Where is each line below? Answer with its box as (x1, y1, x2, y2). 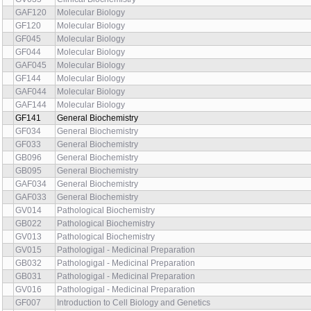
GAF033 (15, 192, 47, 202)
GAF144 (15, 100, 47, 110)
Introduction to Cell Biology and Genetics (57, 298, 210, 308)
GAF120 (15, 8, 47, 17)
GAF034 (15, 179, 47, 189)
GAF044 (15, 87, 47, 96)
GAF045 (15, 60, 47, 70)
